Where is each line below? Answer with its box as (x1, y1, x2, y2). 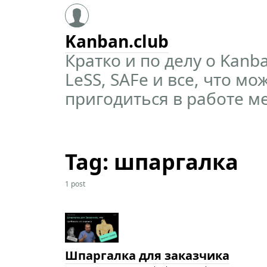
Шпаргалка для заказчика (64, 247, 229, 263)
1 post (64, 179, 85, 189)
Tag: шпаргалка (64, 147, 238, 176)
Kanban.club (64, 30, 169, 52)
